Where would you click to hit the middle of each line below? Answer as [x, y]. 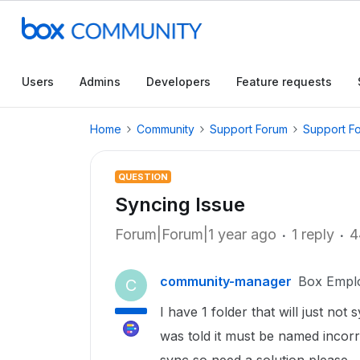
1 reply [313, 234]
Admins [100, 82]
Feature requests [284, 82]
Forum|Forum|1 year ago [196, 234]
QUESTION [143, 177]
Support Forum [249, 129]
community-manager [226, 281]
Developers [178, 82]
